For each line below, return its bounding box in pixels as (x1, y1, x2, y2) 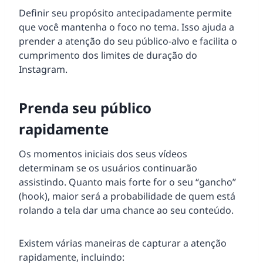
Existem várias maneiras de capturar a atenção (19, 236, 227, 249)
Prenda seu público (19, 97, 151, 117)
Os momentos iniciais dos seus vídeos (19, 147, 187, 160)
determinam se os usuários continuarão (19, 161, 197, 174)
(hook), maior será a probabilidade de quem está (19, 189, 235, 203)
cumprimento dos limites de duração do (19, 48, 197, 62)
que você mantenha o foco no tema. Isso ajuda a (19, 20, 234, 33)
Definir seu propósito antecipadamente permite (19, 6, 232, 19)
